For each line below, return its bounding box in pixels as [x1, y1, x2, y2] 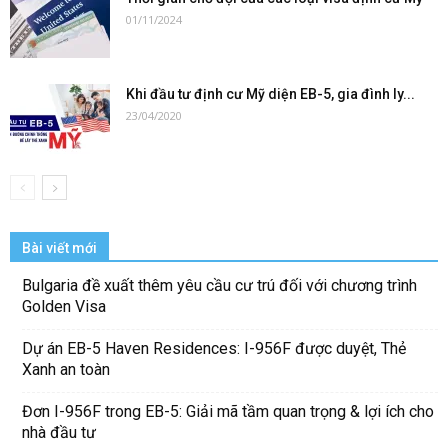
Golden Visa [22, 297, 106, 317]
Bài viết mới [22, 240, 97, 257]
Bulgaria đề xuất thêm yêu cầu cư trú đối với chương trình [22, 276, 417, 296]
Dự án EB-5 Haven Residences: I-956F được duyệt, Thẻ [22, 339, 406, 359]
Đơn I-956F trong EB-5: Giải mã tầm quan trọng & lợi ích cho [22, 402, 434, 422]
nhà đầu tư [22, 423, 96, 443]
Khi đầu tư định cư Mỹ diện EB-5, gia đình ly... [126, 85, 415, 102]
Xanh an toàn [22, 360, 110, 380]
